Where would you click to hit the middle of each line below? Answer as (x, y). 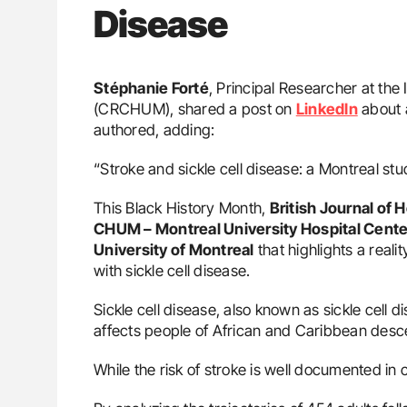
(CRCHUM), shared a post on (195, 109)
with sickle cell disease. (172, 270)
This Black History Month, (182, 208)
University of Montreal (174, 249)
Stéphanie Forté (151, 88)
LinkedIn (327, 109)
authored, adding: (154, 129)
